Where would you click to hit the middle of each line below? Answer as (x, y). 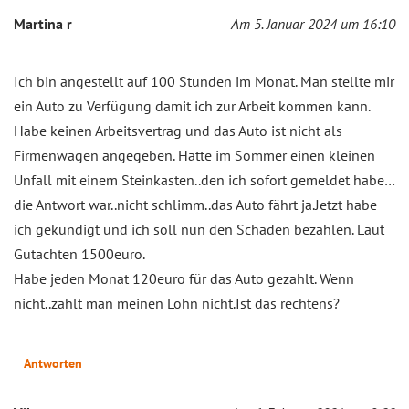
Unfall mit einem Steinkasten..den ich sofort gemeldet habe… (204, 180)
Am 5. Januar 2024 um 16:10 (313, 24)
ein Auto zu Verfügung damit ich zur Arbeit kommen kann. (192, 106)
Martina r (43, 24)
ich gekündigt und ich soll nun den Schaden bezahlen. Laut (199, 230)
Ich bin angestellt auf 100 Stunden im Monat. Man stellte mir (204, 82)
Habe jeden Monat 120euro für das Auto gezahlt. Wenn (184, 279)
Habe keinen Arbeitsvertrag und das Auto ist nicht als (178, 131)
